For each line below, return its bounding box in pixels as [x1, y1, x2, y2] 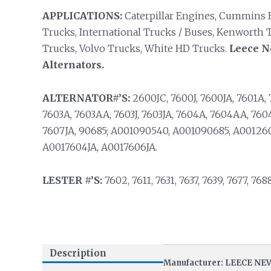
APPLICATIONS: [42, 10, 122, 22]
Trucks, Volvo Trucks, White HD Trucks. [42, 42, 229, 54]
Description [49, 247, 106, 260]
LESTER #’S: [42, 174, 102, 186]
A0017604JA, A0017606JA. [42, 141, 157, 153]
